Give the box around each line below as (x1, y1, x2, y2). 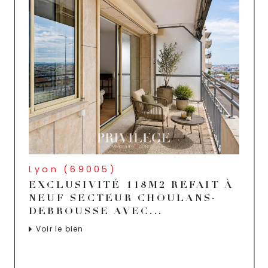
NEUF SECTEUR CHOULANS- (29, 193, 217, 204)
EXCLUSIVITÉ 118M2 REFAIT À (29, 180, 234, 191)
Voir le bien (36, 224, 84, 234)
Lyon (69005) (29, 163, 117, 175)
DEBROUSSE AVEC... (29, 206, 163, 217)
